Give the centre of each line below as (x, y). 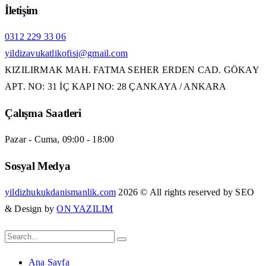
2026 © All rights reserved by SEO (185, 192)
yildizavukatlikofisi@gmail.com (66, 53)
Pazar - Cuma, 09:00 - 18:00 (60, 140)
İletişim (21, 11)
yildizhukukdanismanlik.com (61, 192)
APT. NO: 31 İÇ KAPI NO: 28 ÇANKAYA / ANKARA (116, 87)
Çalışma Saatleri (43, 113)
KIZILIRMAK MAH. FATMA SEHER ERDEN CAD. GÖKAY (132, 70)
